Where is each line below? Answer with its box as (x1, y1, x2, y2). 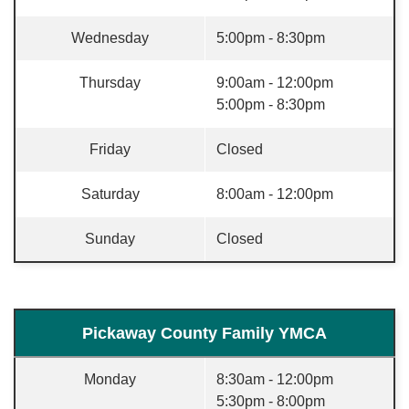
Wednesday (71, 30, 149, 46)
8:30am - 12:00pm (216, 372, 333, 387)
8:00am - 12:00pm (216, 186, 333, 202)
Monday (84, 372, 136, 387)
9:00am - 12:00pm (216, 75, 333, 90)
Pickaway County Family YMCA (82, 324, 327, 342)
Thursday (79, 75, 141, 90)
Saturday (80, 186, 140, 202)
